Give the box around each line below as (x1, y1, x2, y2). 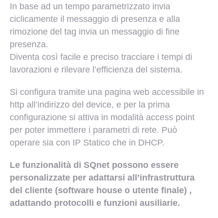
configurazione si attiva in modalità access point (10, 112, 195, 123)
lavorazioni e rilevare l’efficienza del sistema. (10, 65, 182, 75)
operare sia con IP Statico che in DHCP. (10, 138, 164, 148)
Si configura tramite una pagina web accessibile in (10, 87, 204, 97)
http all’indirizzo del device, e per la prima (10, 100, 170, 110)
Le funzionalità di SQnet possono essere (10, 160, 179, 170)
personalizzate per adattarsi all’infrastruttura (10, 173, 195, 183)
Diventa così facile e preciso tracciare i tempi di (10, 52, 192, 62)
